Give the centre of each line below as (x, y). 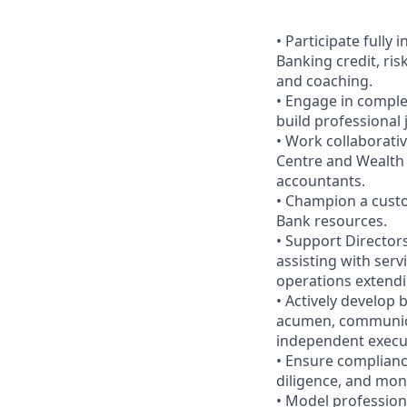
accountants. (321, 181)
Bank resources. (332, 221)
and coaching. (324, 81)
